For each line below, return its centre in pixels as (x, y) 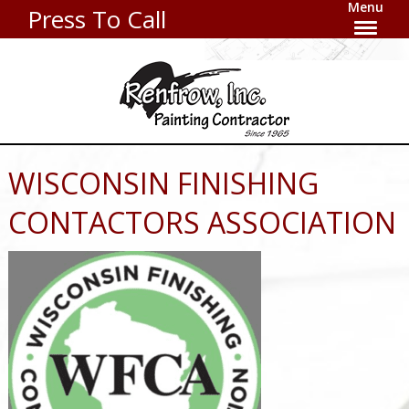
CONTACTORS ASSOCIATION (202, 222)
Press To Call (97, 20)
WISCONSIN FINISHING (163, 183)
